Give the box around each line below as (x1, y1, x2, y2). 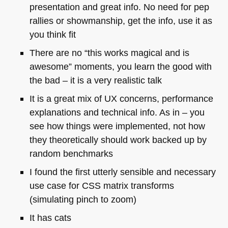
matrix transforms (100, 180, 174, 191)
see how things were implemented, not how (29, 121, 205, 132)
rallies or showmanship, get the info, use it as (29, 15, 212, 26)
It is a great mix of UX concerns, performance (29, 93, 213, 104)
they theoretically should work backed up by (29, 134, 207, 146)
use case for (29, 180, 82, 191)
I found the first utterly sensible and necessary (29, 166, 216, 178)
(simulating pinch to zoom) (29, 194, 136, 205)
